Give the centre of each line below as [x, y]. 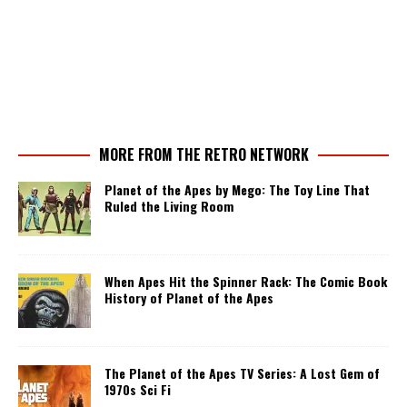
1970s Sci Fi [138, 389]
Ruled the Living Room [169, 205]
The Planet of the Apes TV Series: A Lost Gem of [242, 372]
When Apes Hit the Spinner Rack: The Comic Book [246, 281]
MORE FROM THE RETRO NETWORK [203, 154]
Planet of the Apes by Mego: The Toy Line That [237, 189]
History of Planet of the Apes [189, 297]
